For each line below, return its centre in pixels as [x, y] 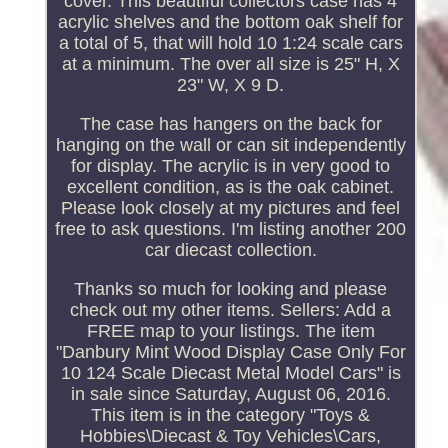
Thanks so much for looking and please [231, 288]
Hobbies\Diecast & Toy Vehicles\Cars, [231, 435]
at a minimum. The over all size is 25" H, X [230, 63]
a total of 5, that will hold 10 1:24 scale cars [230, 42]
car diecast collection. [230, 249]
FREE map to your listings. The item [230, 330]
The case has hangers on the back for [230, 123]
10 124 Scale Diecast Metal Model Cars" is [230, 372]
